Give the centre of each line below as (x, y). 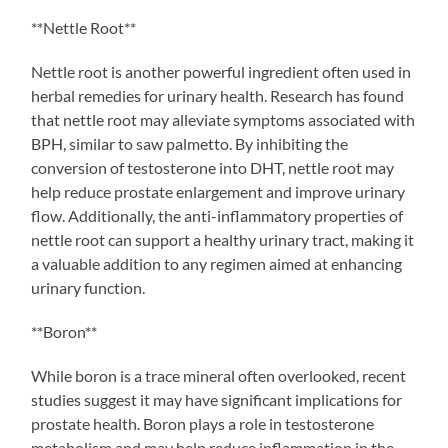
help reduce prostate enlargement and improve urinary (218, 191)
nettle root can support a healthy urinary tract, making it (223, 239)
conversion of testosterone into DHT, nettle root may (213, 167)
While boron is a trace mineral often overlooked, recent (219, 375)
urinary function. (88, 287)
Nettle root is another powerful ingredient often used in (221, 71)
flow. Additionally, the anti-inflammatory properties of (217, 215)
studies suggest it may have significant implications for (217, 399)
